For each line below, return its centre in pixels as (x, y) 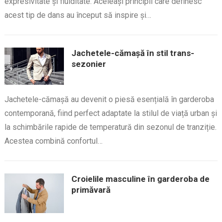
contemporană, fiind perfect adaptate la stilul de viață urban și (111, 113)
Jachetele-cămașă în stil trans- (133, 53)
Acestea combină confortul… (53, 141)
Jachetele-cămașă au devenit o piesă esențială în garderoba (109, 100)
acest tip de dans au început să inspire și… (78, 15)
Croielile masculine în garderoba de (140, 179)
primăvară (91, 190)
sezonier (88, 64)
